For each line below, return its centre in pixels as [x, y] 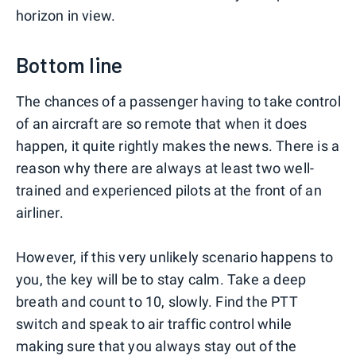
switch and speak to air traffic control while [154, 324]
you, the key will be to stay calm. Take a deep [161, 280]
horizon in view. [66, 16]
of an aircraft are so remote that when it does [162, 124]
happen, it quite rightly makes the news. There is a [178, 146]
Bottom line [70, 65]
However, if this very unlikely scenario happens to [175, 257]
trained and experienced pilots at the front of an [169, 191]
